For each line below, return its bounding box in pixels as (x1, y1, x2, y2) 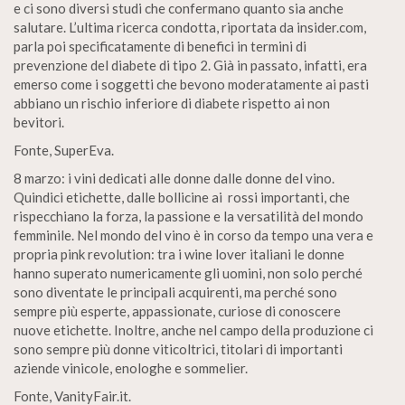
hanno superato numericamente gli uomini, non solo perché (14, 265, 363, 281)
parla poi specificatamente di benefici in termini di (14, 38, 306, 54)
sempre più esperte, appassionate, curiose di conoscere (14, 303, 341, 319)
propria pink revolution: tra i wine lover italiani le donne (14, 246, 344, 262)
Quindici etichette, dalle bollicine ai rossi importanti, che (14, 189, 350, 205)
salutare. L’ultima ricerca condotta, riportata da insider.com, (14, 19, 366, 35)
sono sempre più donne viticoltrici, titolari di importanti (14, 341, 343, 357)
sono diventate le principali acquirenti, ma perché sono (14, 284, 337, 300)
